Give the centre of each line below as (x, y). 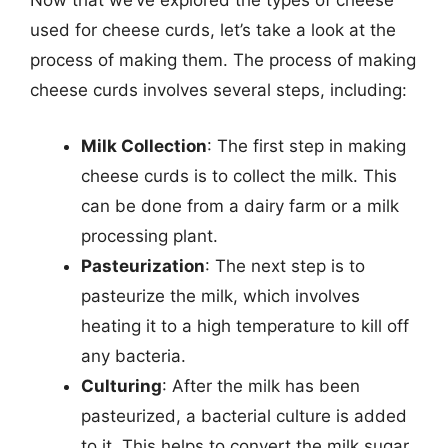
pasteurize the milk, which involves (220, 295)
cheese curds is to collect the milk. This (239, 175)
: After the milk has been (261, 385)
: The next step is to (285, 265)
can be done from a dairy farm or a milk (240, 205)
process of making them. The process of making (223, 60)
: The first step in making (306, 145)
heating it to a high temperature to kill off (245, 325)
